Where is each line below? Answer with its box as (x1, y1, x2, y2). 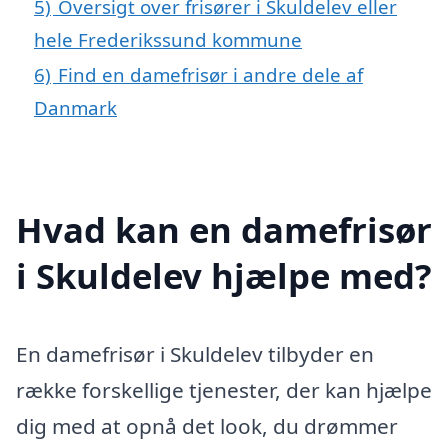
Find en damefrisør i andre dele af (58, 61, 363, 87)
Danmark (34, 94, 117, 120)
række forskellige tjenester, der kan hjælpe (16, 375, 432, 404)
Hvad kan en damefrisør (16, 205, 432, 253)
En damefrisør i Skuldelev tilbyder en (16, 339, 374, 368)
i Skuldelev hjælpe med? (16, 251, 432, 299)
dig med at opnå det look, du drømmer (16, 411, 398, 440)
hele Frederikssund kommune (34, 26, 302, 52)
